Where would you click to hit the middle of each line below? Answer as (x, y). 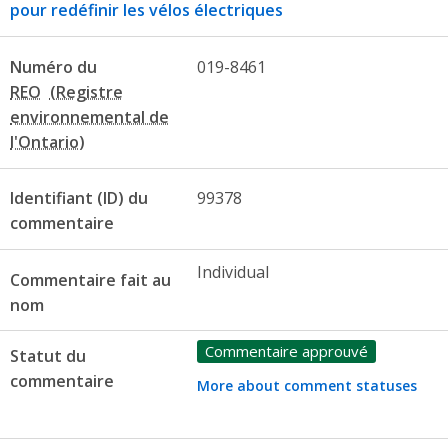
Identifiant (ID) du (79, 198)
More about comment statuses (306, 385)
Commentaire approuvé (286, 350)
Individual (232, 271)
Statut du (48, 356)
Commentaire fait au (90, 279)
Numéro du (53, 66)
